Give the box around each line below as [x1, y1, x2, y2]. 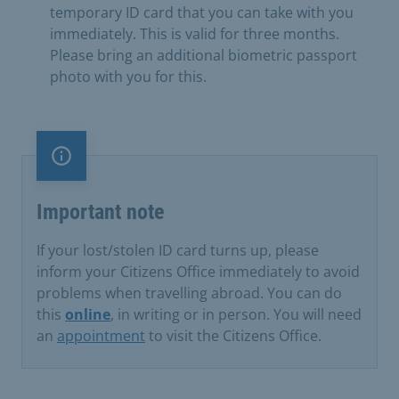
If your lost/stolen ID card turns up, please [37, 240, 319, 260]
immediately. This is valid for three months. [50, 23, 339, 44]
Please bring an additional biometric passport [50, 45, 357, 65]
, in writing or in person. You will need [110, 304, 362, 324]
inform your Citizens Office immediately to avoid [37, 261, 360, 281]
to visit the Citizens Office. [145, 325, 322, 346]
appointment [57, 325, 145, 346]
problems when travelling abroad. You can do [37, 282, 342, 303]
